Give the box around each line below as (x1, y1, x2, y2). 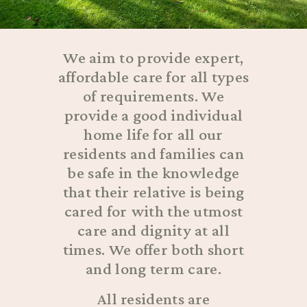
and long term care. (86, 258, 221, 278)
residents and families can (63, 143, 244, 162)
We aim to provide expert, (63, 47, 244, 66)
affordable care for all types (58, 66, 249, 86)
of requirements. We (83, 86, 224, 105)
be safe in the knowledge (67, 162, 240, 182)
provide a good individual (64, 105, 243, 124)
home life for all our (84, 124, 223, 143)
